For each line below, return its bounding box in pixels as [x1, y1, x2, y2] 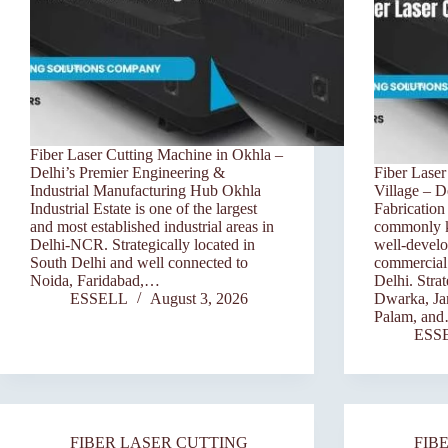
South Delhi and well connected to [30, 254, 248, 272]
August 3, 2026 [150, 290, 248, 308]
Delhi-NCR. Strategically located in [30, 236, 255, 254]
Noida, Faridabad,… [30, 272, 160, 290]
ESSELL [70, 290, 128, 308]
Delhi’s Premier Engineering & [30, 164, 225, 182]
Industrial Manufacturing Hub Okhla [30, 182, 261, 200]
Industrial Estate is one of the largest [30, 200, 257, 218]
